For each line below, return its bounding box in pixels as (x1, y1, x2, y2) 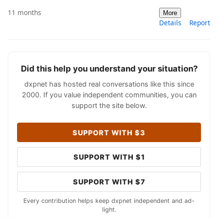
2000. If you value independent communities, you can (21, 90, 197, 99)
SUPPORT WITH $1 (73, 153, 145, 162)
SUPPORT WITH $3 (73, 128, 145, 137)
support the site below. (71, 101, 147, 109)
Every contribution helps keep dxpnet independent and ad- (23, 197, 195, 204)
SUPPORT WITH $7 (73, 177, 145, 186)
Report (189, 18, 210, 27)
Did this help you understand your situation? (20, 63, 198, 73)
